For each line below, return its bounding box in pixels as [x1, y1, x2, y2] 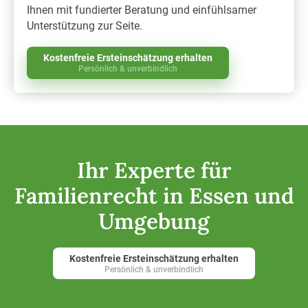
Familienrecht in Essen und [14, 181, 294, 210]
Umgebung [98, 207, 210, 236]
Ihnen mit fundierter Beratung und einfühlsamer [27, 3, 257, 16]
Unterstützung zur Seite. [27, 19, 143, 32]
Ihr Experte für [76, 156, 232, 185]
